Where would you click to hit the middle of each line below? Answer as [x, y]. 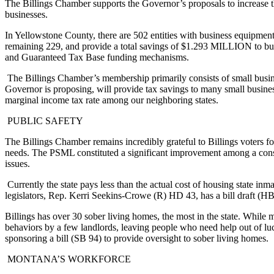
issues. [17, 163]
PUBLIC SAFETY [44, 120]
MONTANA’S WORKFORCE [68, 259]
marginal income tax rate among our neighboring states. [112, 100]
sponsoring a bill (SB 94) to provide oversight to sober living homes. [137, 238]
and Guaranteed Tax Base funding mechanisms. [97, 57]
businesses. [26, 14]
